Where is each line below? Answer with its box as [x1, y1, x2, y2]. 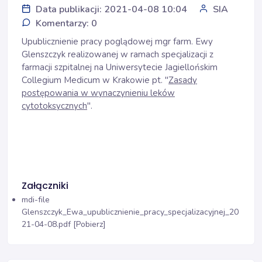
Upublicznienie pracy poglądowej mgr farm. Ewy [22, 36, 213, 47]
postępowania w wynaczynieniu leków [22, 87, 175, 99]
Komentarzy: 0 [36, 17, 97, 30]
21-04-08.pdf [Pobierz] [22, 218, 106, 230]
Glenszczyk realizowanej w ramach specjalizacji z [22, 49, 213, 60]
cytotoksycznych [22, 100, 87, 112]
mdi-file [22, 194, 50, 205]
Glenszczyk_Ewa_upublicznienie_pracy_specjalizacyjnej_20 [22, 206, 239, 218]
